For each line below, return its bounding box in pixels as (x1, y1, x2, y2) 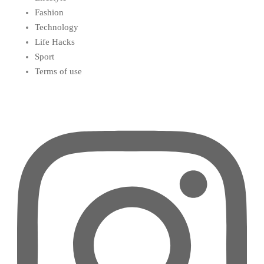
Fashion (35, 7, 64, 17)
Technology (35, 22, 78, 32)
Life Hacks (35, 37, 75, 47)
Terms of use (35, 66, 82, 76)
